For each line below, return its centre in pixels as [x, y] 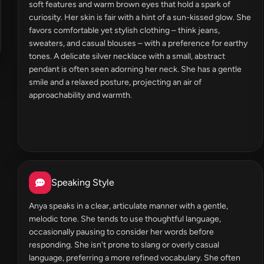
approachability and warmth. [80, 95]
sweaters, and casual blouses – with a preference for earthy [138, 43]
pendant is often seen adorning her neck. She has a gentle [135, 69]
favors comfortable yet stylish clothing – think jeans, [124, 30]
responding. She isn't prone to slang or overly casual [124, 245]
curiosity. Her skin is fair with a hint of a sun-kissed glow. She [140, 17]
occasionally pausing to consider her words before [121, 232]
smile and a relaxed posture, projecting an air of [115, 82]
